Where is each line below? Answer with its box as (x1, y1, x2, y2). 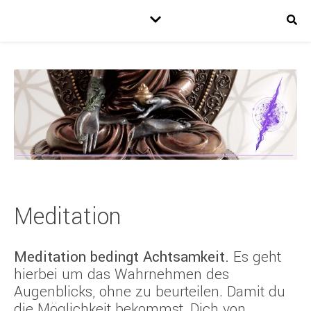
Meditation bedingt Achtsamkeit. (14, 246, 229, 268)
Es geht (229, 246, 281, 268)
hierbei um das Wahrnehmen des (14, 264, 229, 285)
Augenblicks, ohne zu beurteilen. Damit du (14, 281, 285, 303)
